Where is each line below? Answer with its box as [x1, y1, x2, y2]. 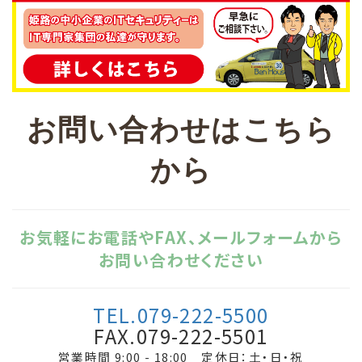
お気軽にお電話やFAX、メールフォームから [19, 225, 343, 249]
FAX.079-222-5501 [94, 321, 268, 350]
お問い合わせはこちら [27, 107, 335, 149]
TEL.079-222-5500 [93, 300, 269, 329]
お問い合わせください [99, 247, 263, 271]
